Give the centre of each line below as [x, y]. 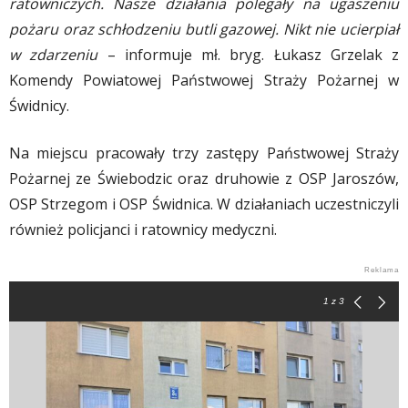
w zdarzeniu [54, 54]
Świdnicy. [39, 105]
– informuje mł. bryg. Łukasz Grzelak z [248, 54]
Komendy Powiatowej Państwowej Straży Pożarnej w [204, 80]
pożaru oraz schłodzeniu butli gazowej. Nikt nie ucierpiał [204, 29]
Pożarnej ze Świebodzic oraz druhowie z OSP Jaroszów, [204, 178]
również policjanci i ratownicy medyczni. [143, 229]
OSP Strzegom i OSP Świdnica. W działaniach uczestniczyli [204, 204]
